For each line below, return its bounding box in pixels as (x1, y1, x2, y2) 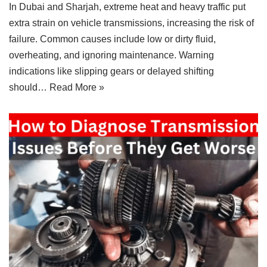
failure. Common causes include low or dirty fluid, (9, 33, 216, 44)
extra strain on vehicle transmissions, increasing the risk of (9, 17, 254, 28)
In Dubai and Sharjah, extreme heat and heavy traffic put (9, 1, 246, 12)
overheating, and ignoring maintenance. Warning (9, 49, 214, 60)
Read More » (49, 82, 104, 92)
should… (9, 82, 49, 92)
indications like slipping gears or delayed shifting (9, 66, 214, 76)
